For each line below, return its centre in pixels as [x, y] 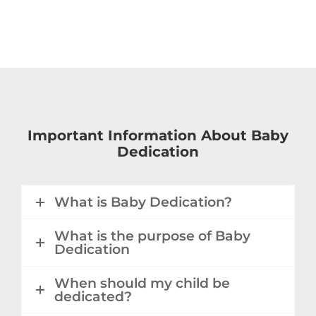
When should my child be [142, 283]
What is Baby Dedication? [143, 202]
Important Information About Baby [158, 135]
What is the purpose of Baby [152, 236]
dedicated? [93, 297]
